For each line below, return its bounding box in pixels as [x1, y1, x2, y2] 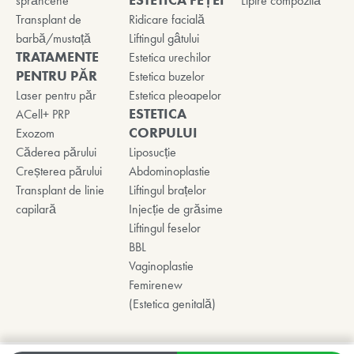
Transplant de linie [16, 183, 104, 198]
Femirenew [128, 277, 183, 293]
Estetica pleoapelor [128, 88, 221, 104]
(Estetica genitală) [128, 296, 216, 312]
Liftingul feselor [128, 220, 201, 236]
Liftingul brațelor [128, 183, 206, 198]
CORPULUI [128, 124, 198, 142]
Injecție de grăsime [128, 201, 223, 217]
